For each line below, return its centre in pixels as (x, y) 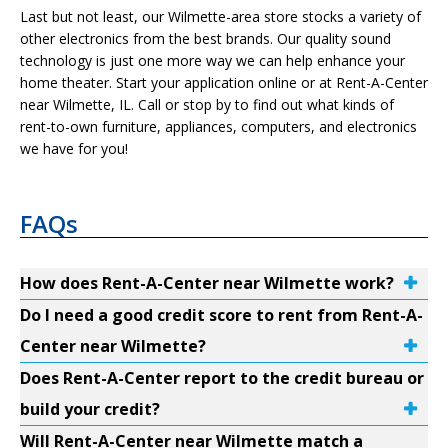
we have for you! (74, 148)
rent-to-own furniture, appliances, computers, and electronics (218, 126)
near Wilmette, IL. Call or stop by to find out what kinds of (207, 104)
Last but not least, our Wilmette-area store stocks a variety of (220, 16)
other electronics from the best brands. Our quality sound (205, 38)
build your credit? (90, 409)
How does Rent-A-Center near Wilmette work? (207, 283)
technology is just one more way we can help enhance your (212, 60)
